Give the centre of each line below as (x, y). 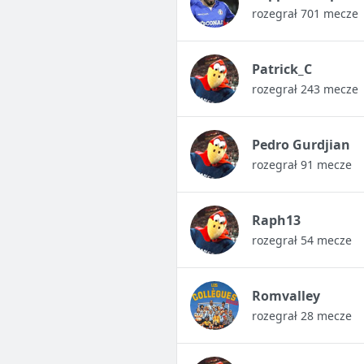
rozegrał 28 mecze (301, 316)
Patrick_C (282, 69)
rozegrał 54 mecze (301, 240)
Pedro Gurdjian (301, 145)
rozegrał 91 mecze (301, 165)
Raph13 (276, 221)
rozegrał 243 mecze (305, 89)
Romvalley (286, 296)
